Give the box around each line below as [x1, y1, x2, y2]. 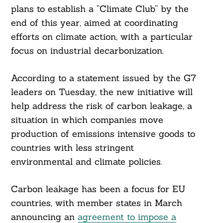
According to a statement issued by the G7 [10, 72, 196, 84]
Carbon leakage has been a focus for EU [10, 183, 186, 195]
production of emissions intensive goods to [10, 128, 195, 140]
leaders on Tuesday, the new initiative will [10, 86, 193, 98]
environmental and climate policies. [10, 156, 162, 168]
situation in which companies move [10, 114, 163, 126]
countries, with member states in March [10, 197, 182, 209]
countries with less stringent [10, 142, 134, 154]
